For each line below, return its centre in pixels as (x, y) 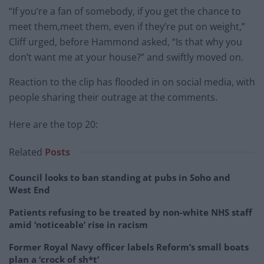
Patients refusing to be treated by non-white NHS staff (131, 212)
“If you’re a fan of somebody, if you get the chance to (125, 11)
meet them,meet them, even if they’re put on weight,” (127, 26)
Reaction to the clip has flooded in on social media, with (132, 82)
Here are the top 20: (53, 124)
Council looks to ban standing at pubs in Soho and (120, 177)
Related (26, 152)
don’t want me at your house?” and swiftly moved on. (126, 57)
